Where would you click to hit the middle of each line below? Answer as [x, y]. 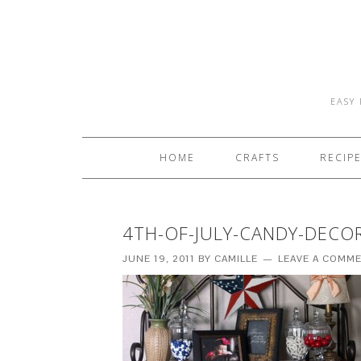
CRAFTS [257, 158]
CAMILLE [236, 259]
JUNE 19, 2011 [159, 259]
